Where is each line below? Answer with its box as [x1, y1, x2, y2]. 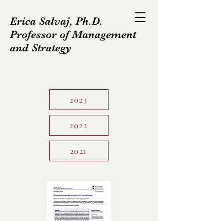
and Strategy [10, 41, 72, 54]
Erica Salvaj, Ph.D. [10, 15, 103, 27]
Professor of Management [10, 28, 136, 40]
